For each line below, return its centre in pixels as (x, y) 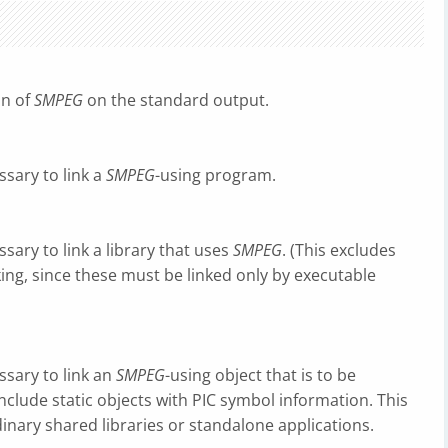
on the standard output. (176, 100)
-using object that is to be (260, 375)
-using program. (215, 175)
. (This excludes (339, 250)
